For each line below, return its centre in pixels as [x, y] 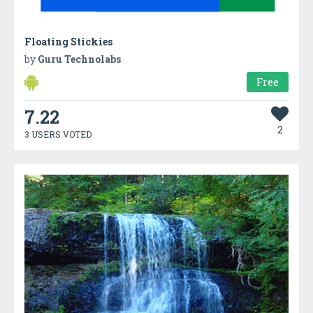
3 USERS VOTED [58, 134]
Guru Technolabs [79, 59]
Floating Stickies [68, 42]
